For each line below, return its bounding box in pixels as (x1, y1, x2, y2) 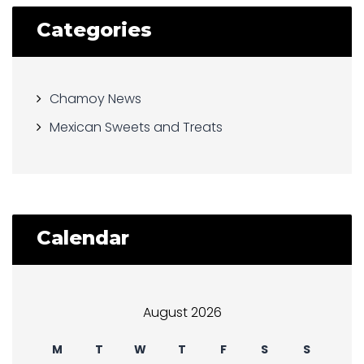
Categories (37, 18, 152, 41)
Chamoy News (50, 89, 141, 108)
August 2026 (142, 303, 222, 323)
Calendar (37, 226, 129, 250)
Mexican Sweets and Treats (50, 117, 223, 136)
